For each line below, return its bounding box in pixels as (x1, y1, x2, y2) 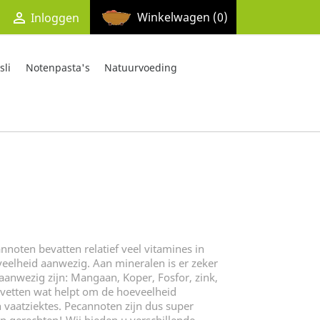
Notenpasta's (25, 61, 90, 74)
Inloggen (30, 10, 79, 26)
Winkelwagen (136, 9, 210, 26)
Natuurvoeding (104, 61, 178, 74)
